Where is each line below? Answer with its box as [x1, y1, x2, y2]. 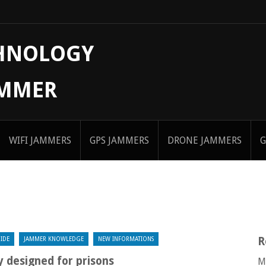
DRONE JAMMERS [167, 135, 242, 146]
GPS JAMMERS [90, 135, 149, 146]
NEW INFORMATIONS [98, 236, 154, 242]
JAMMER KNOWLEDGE [24, 236, 84, 242]
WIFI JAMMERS [9, 135, 71, 146]
